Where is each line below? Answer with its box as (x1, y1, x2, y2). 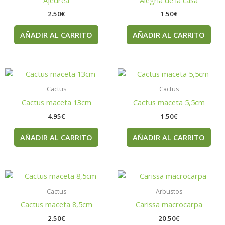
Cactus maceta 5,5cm (133, 97, 205, 107)
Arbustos (155, 187, 182, 196)
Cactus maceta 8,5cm (20, 199, 92, 210)
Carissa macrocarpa (135, 199, 202, 210)
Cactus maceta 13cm (21, 97, 91, 107)
